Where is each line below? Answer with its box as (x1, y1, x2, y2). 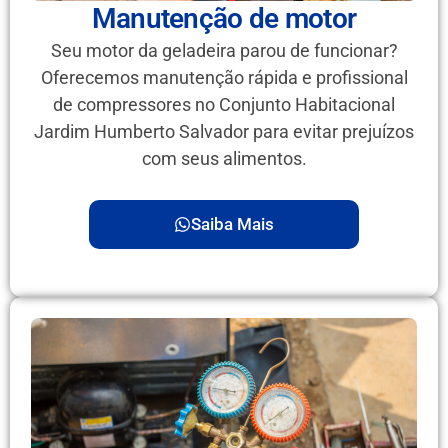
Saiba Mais (191, 214, 274, 235)
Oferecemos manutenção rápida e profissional (40, 66, 408, 88)
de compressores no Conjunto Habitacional (53, 93, 395, 115)
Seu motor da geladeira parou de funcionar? (50, 39, 398, 61)
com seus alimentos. (141, 147, 307, 169)
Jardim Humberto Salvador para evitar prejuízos (34, 120, 414, 142)
